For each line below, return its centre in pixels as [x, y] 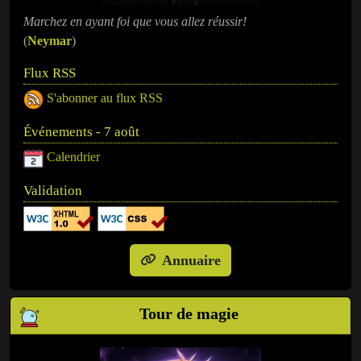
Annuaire [191, 260]
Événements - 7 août [81, 131]
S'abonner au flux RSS [105, 98]
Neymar [50, 40]
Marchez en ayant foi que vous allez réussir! [135, 21]
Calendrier [73, 156]
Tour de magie [189, 313]
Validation [53, 190]
